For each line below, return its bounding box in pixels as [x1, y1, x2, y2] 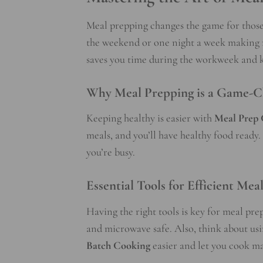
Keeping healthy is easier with [86, 112, 214, 125]
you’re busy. [86, 146, 135, 159]
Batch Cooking [86, 238, 150, 252]
